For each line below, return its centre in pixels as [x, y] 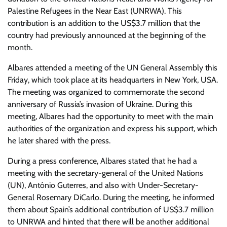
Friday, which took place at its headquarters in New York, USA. [113, 80]
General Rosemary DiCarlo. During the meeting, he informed [111, 197]
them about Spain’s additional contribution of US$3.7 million [111, 210]
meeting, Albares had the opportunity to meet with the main [110, 116]
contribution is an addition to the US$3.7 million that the [104, 23]
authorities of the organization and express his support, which [112, 128]
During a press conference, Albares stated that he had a [102, 161]
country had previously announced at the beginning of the [107, 35]
